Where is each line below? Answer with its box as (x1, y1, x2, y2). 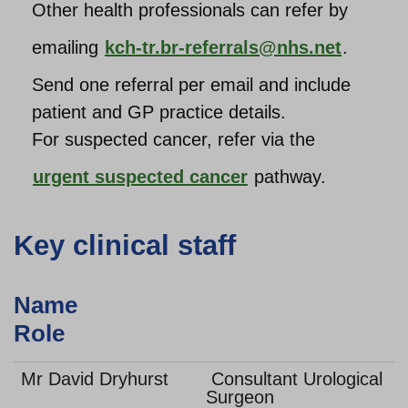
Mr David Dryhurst (21, 369, 168, 389)
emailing (32, 37, 104, 57)
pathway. (249, 167, 326, 187)
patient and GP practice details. (32, 102, 286, 122)
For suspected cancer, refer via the (32, 129, 315, 149)
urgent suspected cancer (33, 167, 248, 187)
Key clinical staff (14, 229, 236, 261)
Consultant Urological (206, 369, 382, 389)
